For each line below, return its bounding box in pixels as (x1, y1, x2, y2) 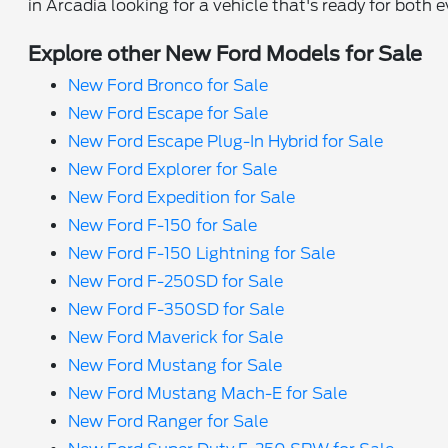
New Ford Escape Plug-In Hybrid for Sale (68, 131, 384, 151)
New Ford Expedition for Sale (68, 187, 296, 207)
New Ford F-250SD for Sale (68, 271, 284, 291)
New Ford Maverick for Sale (68, 327, 284, 347)
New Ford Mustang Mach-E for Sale (68, 383, 348, 403)
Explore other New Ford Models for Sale (28, 41, 423, 66)
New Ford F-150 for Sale (68, 215, 258, 235)
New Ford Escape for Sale (68, 103, 269, 123)
